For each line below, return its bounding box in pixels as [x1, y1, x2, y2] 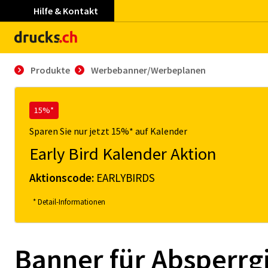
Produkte [31, 64, 70, 76]
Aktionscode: [29, 170, 96, 185]
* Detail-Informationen [33, 197, 105, 206]
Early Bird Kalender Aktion [29, 143, 217, 165]
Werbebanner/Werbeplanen [91, 64, 206, 76]
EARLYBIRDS [96, 170, 155, 185]
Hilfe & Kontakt [33, 5, 98, 17]
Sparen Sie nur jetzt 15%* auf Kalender [29, 125, 187, 137]
